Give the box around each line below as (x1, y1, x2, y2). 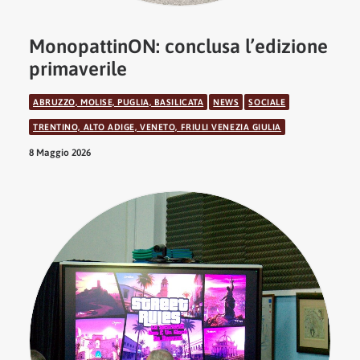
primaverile (29, 58, 127, 80)
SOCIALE (248, 97, 286, 107)
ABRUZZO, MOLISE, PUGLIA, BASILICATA (33, 97, 204, 107)
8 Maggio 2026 (29, 147, 91, 158)
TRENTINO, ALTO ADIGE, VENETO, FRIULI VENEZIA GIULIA (33, 122, 282, 132)
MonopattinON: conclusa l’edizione (29, 35, 328, 57)
